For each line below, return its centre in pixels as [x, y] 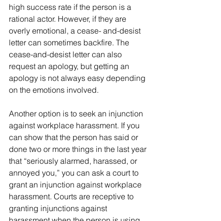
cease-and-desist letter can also [66, 54]
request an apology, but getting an [70, 66]
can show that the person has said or [74, 137]
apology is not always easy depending [78, 78]
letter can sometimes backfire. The [70, 42]
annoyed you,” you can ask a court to [75, 173]
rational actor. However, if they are [69, 19]
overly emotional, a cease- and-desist [76, 31]
